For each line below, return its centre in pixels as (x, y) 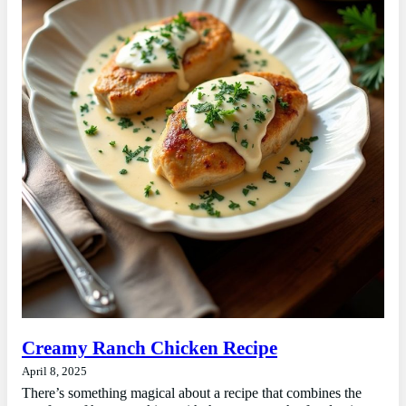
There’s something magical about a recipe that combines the (192, 393)
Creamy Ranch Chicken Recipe (150, 348)
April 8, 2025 (54, 371)
